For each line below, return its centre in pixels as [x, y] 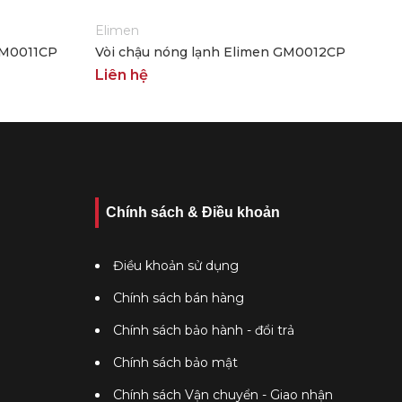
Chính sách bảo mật [175, 363]
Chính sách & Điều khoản [193, 212]
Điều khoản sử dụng [176, 266]
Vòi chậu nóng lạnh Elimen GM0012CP [220, 52]
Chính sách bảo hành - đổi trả [204, 330]
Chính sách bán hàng [179, 298]
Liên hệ [122, 75]
